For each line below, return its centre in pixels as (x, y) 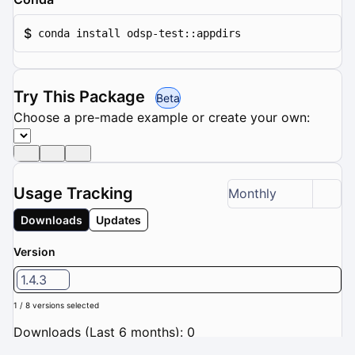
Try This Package (81, 96)
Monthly (252, 194)
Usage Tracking (73, 194)
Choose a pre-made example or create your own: (162, 117)
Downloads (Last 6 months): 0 (104, 332)
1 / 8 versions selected (56, 305)
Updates (118, 219)
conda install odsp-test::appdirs (139, 33)
